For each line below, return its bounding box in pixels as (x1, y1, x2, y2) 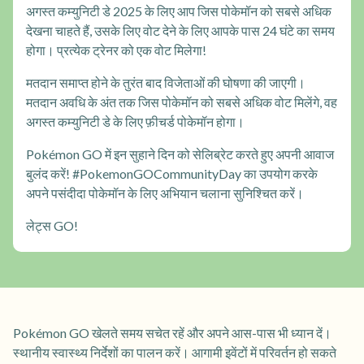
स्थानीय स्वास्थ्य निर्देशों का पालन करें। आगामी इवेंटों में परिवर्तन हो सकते (13, 344, 336, 360)
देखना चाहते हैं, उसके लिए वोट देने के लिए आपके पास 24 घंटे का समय (26, 22, 335, 38)
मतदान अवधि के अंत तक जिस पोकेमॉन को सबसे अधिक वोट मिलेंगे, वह (26, 93, 337, 110)
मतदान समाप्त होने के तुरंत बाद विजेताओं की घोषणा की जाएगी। (26, 74, 305, 90)
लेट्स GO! (26, 217, 78, 233)
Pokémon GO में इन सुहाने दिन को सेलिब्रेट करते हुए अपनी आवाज (26, 145, 334, 162)
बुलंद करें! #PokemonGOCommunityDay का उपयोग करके (26, 165, 318, 181)
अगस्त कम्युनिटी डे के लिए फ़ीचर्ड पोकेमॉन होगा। (26, 113, 245, 129)
